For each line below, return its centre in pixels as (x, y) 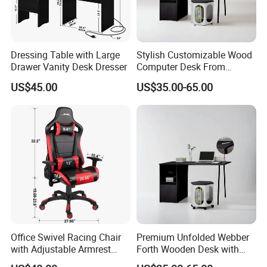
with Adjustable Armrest (61, 249)
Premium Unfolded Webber (193, 237)
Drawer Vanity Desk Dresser (69, 67)
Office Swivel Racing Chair (66, 237)
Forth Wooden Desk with (187, 249)
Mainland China (170, 79)
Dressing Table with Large (66, 55)
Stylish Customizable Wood (194, 55)
